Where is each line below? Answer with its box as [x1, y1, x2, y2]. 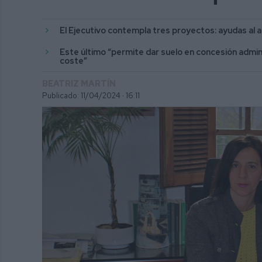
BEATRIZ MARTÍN [42, 77, 116, 89]
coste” [60, 54, 89, 66]
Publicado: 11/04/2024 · [42, 90, 124, 101]
